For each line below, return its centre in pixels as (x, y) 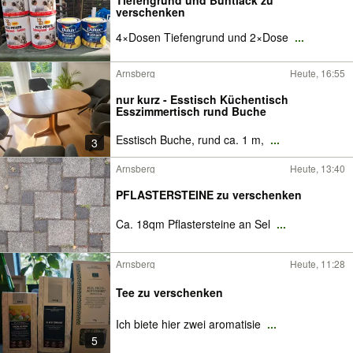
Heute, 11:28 (318, 264)
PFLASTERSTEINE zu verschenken (209, 195)
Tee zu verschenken (169, 292)
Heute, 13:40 (318, 168)
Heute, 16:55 (318, 73)
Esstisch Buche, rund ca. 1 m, (191, 139)
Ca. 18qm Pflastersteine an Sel (195, 224)
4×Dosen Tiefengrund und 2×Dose (204, 37)
